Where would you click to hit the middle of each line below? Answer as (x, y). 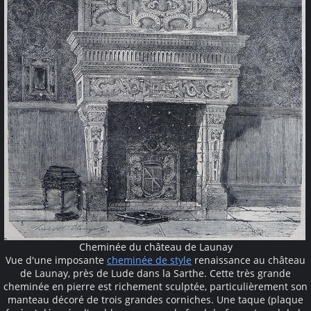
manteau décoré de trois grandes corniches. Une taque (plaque (155, 300)
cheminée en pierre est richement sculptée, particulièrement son (155, 287)
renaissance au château (249, 260)
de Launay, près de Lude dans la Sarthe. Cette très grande (155, 274)
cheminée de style (149, 260)
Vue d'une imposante (56, 260)
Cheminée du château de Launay (155, 247)
